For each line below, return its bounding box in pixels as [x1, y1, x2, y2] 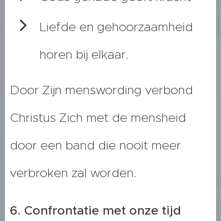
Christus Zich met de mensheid [10, 110, 186, 126]
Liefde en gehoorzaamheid [39, 19, 193, 35]
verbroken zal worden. [10, 165, 137, 181]
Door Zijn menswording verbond [10, 82, 193, 98]
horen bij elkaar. [39, 47, 129, 63]
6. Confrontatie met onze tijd [10, 203, 181, 219]
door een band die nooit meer [10, 138, 181, 153]
